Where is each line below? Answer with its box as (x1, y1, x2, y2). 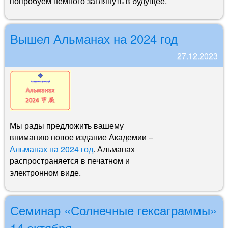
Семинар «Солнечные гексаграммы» (10, 201, 217, 219)
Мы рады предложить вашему (10, 119, 124, 131)
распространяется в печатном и (10, 154, 130, 166)
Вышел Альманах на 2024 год (10, 29, 178, 47)
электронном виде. (10, 166, 81, 178)
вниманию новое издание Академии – (10, 131, 153, 143)
